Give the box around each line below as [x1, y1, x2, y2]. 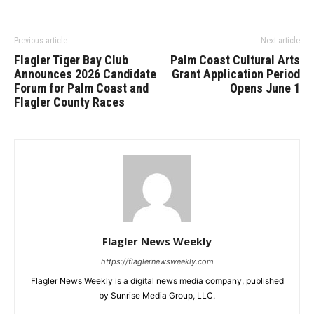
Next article [261, 36, 300, 46]
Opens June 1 [230, 81, 300, 96]
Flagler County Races [14, 95, 125, 110]
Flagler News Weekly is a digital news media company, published [30, 275, 284, 287]
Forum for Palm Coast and [14, 81, 149, 96]
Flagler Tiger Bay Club [14, 53, 128, 68]
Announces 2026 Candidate [14, 67, 156, 82]
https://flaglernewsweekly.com [100, 257, 214, 267]
